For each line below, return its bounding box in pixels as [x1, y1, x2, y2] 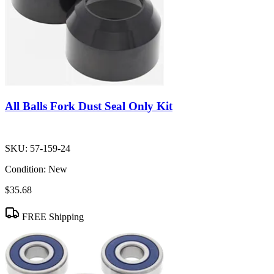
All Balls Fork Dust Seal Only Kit [5, 99, 172, 113]
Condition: [5, 163, 46, 174]
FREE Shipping [20, 211, 84, 222]
